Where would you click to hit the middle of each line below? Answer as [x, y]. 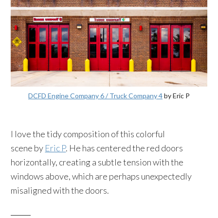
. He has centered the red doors [125, 148]
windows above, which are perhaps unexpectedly [101, 176]
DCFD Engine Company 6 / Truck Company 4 [95, 95]
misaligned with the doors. [60, 190]
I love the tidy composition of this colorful [88, 134]
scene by [28, 148]
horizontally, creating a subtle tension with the [97, 162]
